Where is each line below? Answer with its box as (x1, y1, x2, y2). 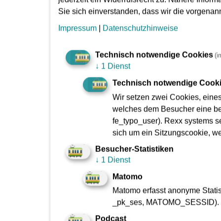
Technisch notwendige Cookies (95, 50, 213, 59)
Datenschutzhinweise (103, 24, 178, 33)
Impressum (58, 24, 97, 33)
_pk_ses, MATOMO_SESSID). (112, 198, 219, 207)
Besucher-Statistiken (95, 145, 174, 153)
